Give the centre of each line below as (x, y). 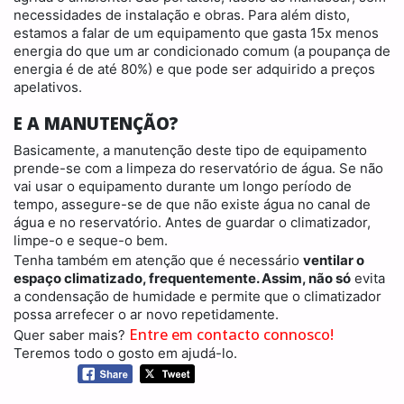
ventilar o (334, 261)
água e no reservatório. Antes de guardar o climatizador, (192, 223)
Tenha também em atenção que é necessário (158, 261)
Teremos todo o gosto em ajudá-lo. (125, 353)
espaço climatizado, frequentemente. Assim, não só (182, 279)
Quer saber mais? (71, 335)
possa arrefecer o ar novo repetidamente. (146, 315)
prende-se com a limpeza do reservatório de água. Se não (198, 169)
